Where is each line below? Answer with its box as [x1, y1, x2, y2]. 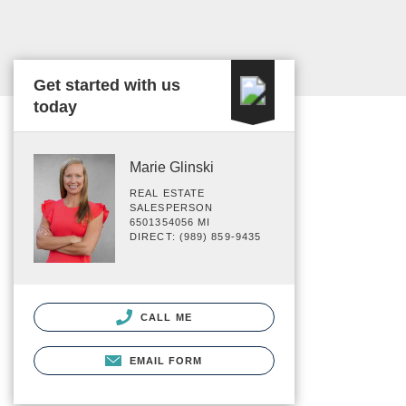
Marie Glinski [130, 159, 214, 175]
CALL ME [137, 311, 192, 323]
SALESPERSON [130, 202, 214, 213]
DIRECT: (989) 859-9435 [130, 231, 262, 242]
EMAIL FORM [129, 354, 203, 366]
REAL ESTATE [130, 188, 206, 198]
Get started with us [34, 76, 180, 94]
